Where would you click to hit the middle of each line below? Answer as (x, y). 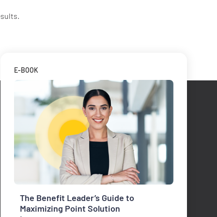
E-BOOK (26, 70)
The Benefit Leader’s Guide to (77, 197)
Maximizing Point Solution (70, 208)
